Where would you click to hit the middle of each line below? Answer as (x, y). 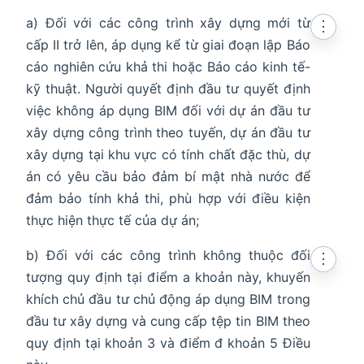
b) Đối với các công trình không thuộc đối (168, 256)
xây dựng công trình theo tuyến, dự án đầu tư (168, 133)
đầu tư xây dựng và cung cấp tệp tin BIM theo (168, 321)
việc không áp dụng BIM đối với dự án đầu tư (168, 111)
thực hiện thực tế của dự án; (113, 221)
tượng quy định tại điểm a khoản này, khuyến (168, 277)
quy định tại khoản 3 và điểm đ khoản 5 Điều (168, 343)
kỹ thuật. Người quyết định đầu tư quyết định (168, 89)
